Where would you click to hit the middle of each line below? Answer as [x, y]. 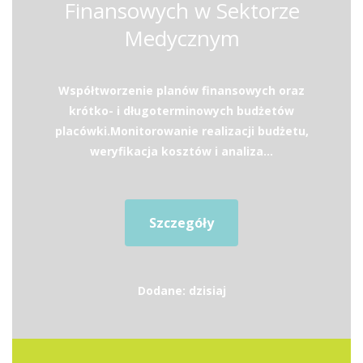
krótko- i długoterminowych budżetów [181, 111]
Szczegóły [181, 223]
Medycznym [181, 38]
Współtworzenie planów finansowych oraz [181, 90]
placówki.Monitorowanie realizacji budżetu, [181, 131]
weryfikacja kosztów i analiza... [181, 151]
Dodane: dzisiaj [181, 290]
